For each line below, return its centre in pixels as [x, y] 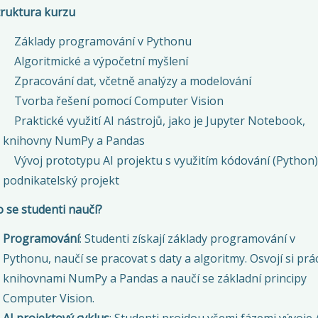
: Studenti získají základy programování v [187, 238]
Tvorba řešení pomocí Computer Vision [119, 100]
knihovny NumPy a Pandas [73, 140]
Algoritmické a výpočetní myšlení [101, 61]
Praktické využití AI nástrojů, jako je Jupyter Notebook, [159, 120]
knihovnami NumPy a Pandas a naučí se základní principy [154, 278]
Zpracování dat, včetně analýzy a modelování [132, 81]
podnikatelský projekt [61, 180]
